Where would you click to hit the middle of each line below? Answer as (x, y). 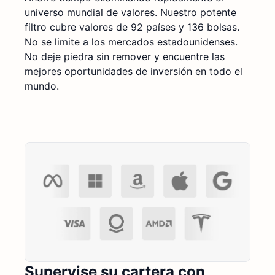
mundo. (42, 86)
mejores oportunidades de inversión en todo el (134, 72)
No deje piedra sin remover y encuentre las (125, 57)
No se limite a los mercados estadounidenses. (131, 42)
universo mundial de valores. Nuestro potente (130, 13)
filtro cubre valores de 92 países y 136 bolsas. (132, 27)
